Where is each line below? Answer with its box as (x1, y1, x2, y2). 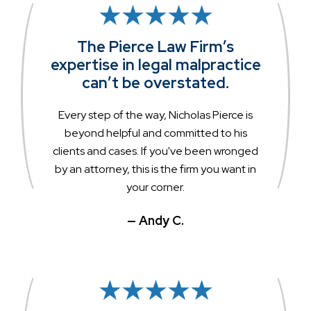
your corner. (126, 179, 185, 194)
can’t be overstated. (82, 72, 229, 93)
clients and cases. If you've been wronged (53, 143, 258, 158)
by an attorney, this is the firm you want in (55, 161, 256, 176)
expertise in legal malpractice (50, 54, 261, 75)
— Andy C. (127, 212, 184, 228)
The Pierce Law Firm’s (77, 36, 234, 57)
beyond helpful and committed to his (64, 125, 247, 140)
